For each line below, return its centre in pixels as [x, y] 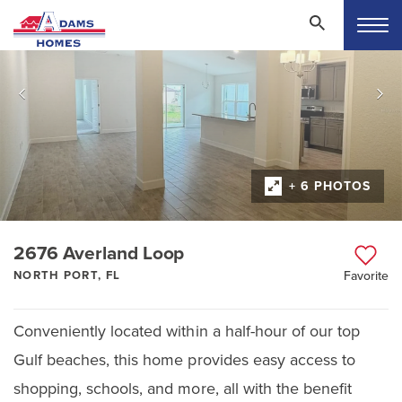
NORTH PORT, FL [67, 275]
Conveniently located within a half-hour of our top [187, 331]
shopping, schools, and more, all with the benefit [183, 388]
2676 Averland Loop [99, 253]
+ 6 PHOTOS [330, 186]
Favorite [366, 275]
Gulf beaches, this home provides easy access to [184, 359]
